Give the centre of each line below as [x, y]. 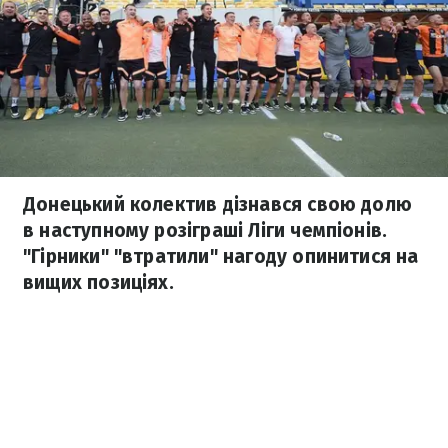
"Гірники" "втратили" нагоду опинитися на [221, 256]
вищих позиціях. [98, 282]
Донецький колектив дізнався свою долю [218, 204]
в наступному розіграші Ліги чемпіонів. [205, 230]
